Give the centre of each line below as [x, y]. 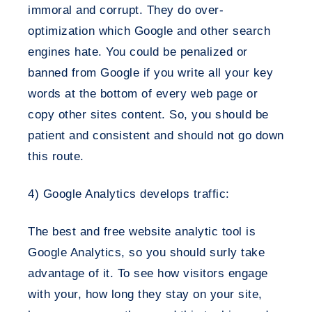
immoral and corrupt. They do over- [126, 10]
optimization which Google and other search [149, 31]
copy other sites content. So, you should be [148, 115]
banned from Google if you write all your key [150, 73]
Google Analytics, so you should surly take [146, 252]
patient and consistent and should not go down [156, 135]
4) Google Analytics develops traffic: [129, 194]
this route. [56, 156]
